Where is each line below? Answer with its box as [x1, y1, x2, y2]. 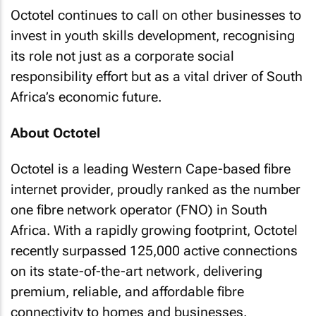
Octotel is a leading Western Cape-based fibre [11, 161, 291, 177]
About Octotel [11, 124, 100, 141]
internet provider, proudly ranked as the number [11, 181, 300, 197]
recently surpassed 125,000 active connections [11, 243, 298, 259]
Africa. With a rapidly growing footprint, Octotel [11, 222, 298, 238]
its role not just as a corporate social [11, 48, 234, 64]
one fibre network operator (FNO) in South [11, 202, 267, 218]
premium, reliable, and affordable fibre [11, 284, 244, 300]
